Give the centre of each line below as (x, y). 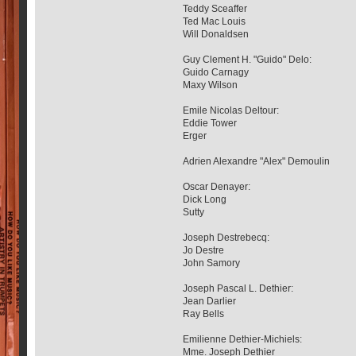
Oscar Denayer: (217, 186)
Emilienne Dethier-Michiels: (243, 339)
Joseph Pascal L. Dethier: (238, 288)
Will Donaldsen (216, 34)
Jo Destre (204, 250)
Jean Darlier (210, 301)
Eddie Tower (210, 123)
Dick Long (205, 199)
